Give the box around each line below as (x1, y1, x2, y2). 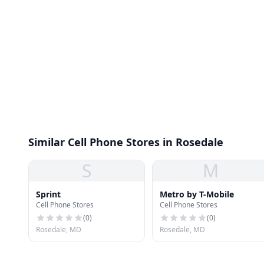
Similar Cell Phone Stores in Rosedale (28, 135, 223, 149)
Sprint (36, 189, 61, 200)
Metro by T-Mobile (160, 189, 234, 200)
